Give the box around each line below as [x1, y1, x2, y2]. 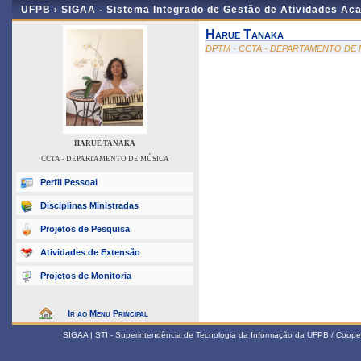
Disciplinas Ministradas [40, 201, 139, 210]
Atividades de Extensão [40, 247, 140, 257]
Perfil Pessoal [40, 177, 98, 187]
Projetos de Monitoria [40, 271, 131, 280]
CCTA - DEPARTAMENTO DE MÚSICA [40, 155, 169, 163]
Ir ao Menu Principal [68, 309, 148, 318]
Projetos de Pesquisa [40, 224, 130, 234]
